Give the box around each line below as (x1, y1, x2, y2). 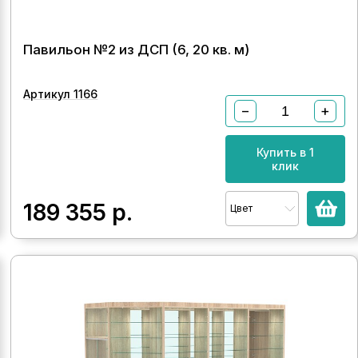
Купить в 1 (256, 145, 314, 159)
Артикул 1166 (23, 87, 98, 101)
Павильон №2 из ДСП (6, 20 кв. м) (23, 42, 250, 58)
